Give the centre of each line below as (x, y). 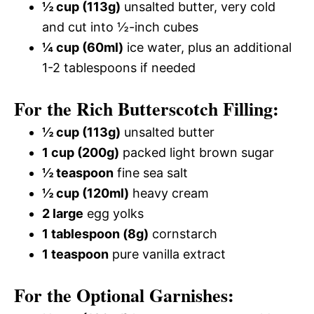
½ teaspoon (78, 172)
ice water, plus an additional (207, 47)
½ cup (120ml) (86, 193)
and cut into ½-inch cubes (120, 27)
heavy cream (169, 193)
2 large (63, 213)
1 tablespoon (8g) (95, 233)
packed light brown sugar (197, 152)
